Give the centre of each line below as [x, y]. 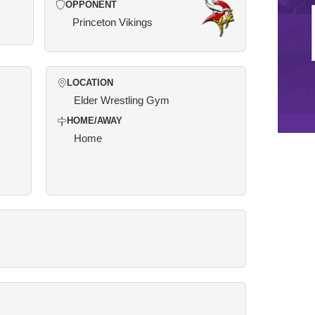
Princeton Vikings [112, 22]
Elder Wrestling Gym [122, 100]
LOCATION [90, 83]
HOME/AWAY [95, 121]
